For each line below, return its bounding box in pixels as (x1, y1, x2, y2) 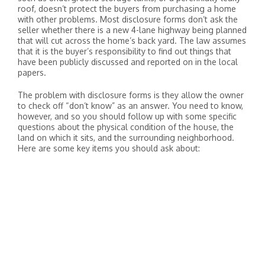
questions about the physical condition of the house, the (18, 122, 234, 132)
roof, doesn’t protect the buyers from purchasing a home (18, 4, 236, 14)
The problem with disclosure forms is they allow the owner (18, 90, 244, 100)
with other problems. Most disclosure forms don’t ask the (18, 14, 238, 24)
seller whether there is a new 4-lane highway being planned (18, 25, 247, 35)
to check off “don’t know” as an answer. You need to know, (18, 101, 243, 111)
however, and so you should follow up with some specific (18, 111, 237, 121)
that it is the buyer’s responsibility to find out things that (18, 46, 231, 56)
